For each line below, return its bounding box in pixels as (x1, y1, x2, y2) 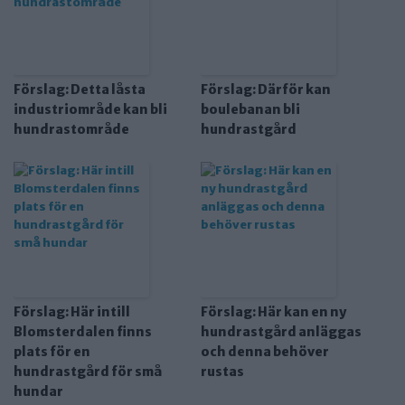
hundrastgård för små (14, 363, 162, 381)
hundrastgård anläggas (200, 324, 362, 341)
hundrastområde (14, 121, 129, 138)
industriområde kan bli (14, 101, 167, 118)
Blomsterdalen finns (14, 324, 152, 341)
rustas (200, 363, 244, 381)
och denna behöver (200, 344, 329, 361)
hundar (14, 383, 63, 400)
